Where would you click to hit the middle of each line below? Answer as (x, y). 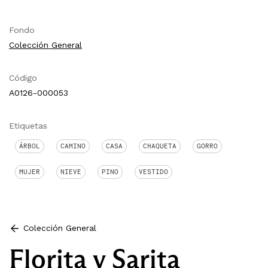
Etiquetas (28, 125)
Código (23, 77)
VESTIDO (153, 171)
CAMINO (73, 146)
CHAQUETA (160, 146)
